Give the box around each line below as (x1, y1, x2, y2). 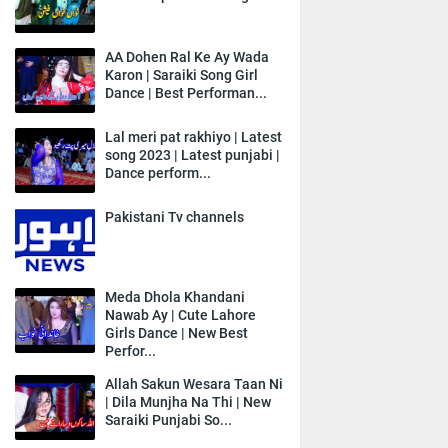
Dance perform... (105, 164, 211, 181)
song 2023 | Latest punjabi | (105, 146, 280, 163)
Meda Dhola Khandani (105, 288, 245, 305)
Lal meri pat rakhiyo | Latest (105, 128, 282, 145)
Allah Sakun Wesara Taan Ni (105, 375, 283, 392)
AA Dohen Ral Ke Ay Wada (105, 48, 269, 65)
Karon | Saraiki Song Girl (105, 66, 258, 83)
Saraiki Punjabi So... (105, 411, 232, 428)
